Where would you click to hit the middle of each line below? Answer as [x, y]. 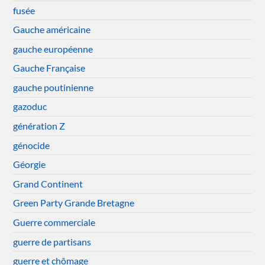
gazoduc [30, 106]
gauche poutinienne [54, 87]
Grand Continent [48, 183]
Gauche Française [49, 68]
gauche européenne [53, 49]
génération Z [39, 126]
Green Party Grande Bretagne [74, 203]
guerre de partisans [52, 241]
